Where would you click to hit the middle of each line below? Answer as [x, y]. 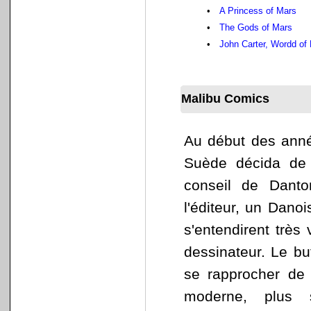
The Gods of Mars [256, 27]
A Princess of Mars [258, 11]
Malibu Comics [225, 99]
